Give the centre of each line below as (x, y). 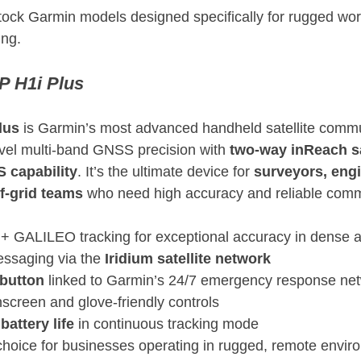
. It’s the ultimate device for (166, 172)
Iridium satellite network (188, 259)
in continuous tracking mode (166, 324)
